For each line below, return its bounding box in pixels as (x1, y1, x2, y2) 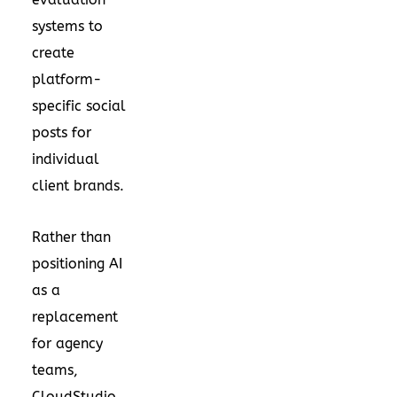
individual (32, 150, 99, 167)
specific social (32, 97, 126, 114)
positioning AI (32, 254, 122, 272)
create (32, 43, 74, 61)
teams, (32, 361, 78, 378)
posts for (32, 123, 91, 141)
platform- (32, 70, 102, 88)
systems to (32, 17, 103, 35)
